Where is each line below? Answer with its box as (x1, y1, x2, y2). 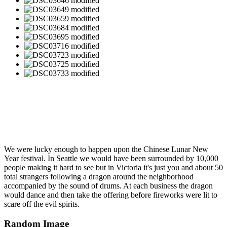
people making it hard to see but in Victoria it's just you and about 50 (4, 163, 223, 172)
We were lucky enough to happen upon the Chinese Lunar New (4, 145, 208, 154)
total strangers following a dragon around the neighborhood (4, 172, 194, 181)
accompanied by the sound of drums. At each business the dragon (4, 181, 213, 190)
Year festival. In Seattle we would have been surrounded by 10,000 (4, 154, 218, 163)
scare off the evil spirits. (4, 200, 80, 208)
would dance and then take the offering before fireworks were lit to (4, 191, 217, 199)
